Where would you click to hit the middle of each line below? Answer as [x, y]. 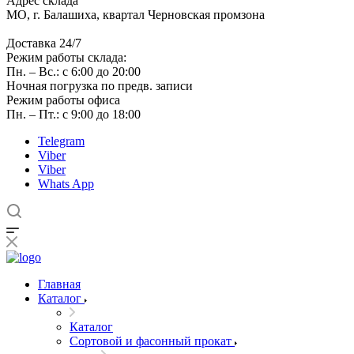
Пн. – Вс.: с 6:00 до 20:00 [73, 72]
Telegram [61, 141]
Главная [59, 284]
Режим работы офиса [63, 100]
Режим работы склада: [66, 57]
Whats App [66, 184]
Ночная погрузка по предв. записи [100, 86]
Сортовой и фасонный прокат [151, 341]
